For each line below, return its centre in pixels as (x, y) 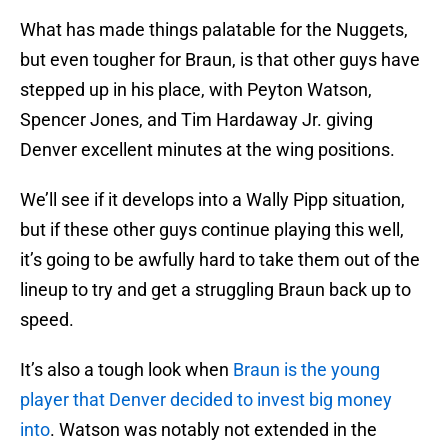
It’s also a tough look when (126, 370)
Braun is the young (306, 370)
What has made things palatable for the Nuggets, (214, 30)
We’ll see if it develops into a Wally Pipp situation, (212, 200)
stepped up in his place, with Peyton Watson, (196, 90)
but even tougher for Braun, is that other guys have (220, 60)
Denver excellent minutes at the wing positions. (207, 150)
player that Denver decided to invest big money (206, 400)
